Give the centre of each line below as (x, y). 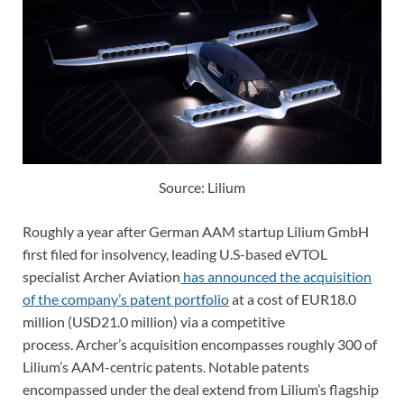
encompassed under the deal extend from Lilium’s (174, 389)
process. (49, 344)
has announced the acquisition (276, 276)
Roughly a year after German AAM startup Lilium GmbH (196, 231)
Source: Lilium (202, 187)
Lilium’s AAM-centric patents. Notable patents (166, 366)
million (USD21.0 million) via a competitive (154, 321)
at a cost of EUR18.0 (293, 298)
